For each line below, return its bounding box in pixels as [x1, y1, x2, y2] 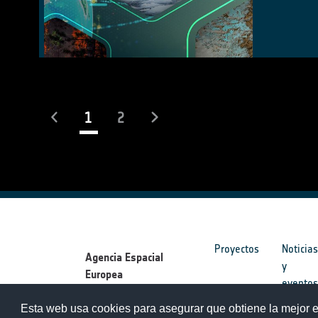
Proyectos [214, 242, 260, 256]
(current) [91, 108, 140, 126]
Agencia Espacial [85, 251, 163, 265]
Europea [85, 268, 123, 282]
